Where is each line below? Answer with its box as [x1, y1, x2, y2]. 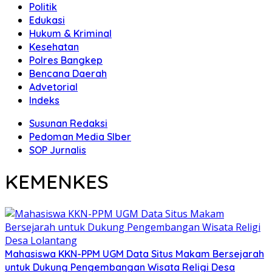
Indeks [29, 94, 59, 106]
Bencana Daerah [29, 67, 107, 80]
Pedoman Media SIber [29, 131, 131, 143]
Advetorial [29, 81, 78, 93]
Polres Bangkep [29, 54, 103, 66]
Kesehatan [29, 41, 79, 53]
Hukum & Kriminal [29, 27, 112, 39]
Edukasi [29, 14, 65, 26]
